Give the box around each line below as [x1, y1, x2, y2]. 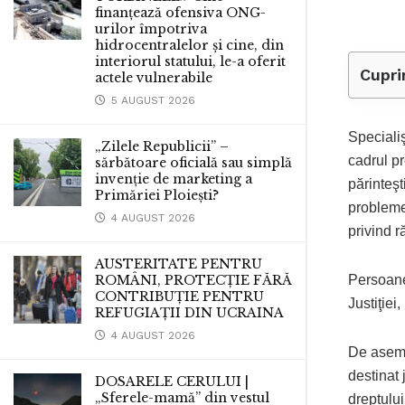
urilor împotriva [95, 21, 207, 37]
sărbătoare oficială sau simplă [95, 155, 292, 171]
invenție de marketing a [95, 171, 252, 187]
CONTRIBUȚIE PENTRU [95, 288, 264, 305]
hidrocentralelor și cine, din [95, 37, 284, 53]
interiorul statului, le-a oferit [95, 53, 286, 70]
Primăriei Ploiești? [95, 187, 219, 203]
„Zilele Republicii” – [95, 138, 229, 155]
